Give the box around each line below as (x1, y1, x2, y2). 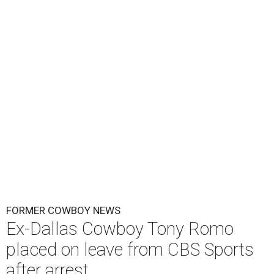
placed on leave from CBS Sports (6, 239, 254, 261)
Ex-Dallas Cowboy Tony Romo (6, 218, 234, 240)
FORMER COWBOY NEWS (6, 204, 120, 217)
